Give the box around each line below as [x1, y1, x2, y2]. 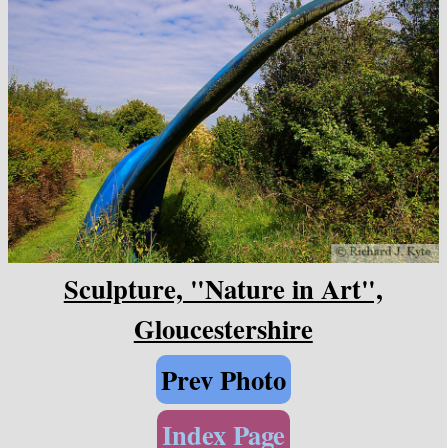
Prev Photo [160, 360, 286, 399]
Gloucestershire [133, 309, 313, 348]
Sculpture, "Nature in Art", [63, 269, 383, 308]
